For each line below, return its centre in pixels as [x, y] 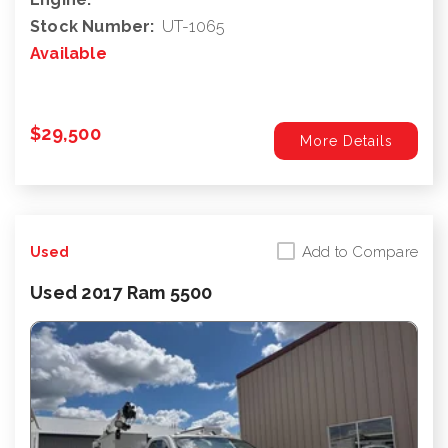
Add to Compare [359, 252]
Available [68, 54]
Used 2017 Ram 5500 [121, 293]
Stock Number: [92, 27]
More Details [346, 141]
